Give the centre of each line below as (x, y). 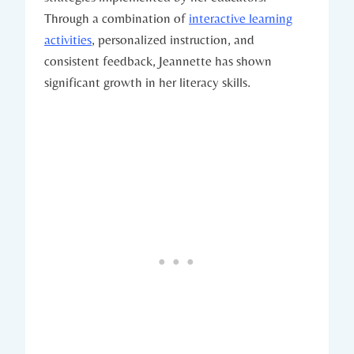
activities (68, 39)
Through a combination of (117, 18)
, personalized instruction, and (173, 39)
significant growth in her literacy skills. (147, 82)
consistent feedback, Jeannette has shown (158, 60)
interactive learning (241, 18)
